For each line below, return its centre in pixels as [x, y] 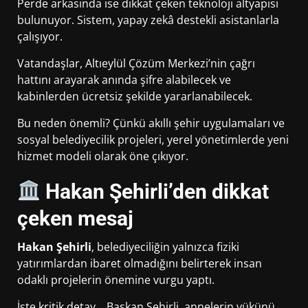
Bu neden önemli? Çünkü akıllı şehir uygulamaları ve [151, 123]
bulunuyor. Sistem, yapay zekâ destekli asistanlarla [148, 20]
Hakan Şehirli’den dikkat [155, 192]
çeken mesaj [75, 219]
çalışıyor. [40, 37]
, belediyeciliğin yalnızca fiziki [165, 247]
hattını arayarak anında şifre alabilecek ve [124, 80]
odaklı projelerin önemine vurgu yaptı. [116, 280]
